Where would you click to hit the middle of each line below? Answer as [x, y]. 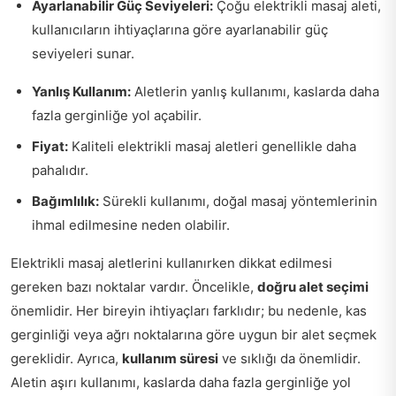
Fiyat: [50, 146]
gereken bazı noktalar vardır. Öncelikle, [134, 286]
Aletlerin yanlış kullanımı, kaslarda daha [255, 91]
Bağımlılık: [65, 201]
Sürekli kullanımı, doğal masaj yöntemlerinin [238, 201]
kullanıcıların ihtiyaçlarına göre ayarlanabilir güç [180, 29]
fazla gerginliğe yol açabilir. [117, 115]
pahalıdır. [60, 170]
